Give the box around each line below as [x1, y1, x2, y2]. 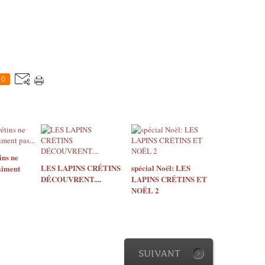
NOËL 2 [131, 185, 159, 196]
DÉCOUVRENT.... [41, 173, 101, 185]
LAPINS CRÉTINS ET [131, 173, 207, 185]
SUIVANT [138, 248, 180, 259]
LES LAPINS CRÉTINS [41, 162, 121, 173]
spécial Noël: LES [131, 162, 190, 173]
